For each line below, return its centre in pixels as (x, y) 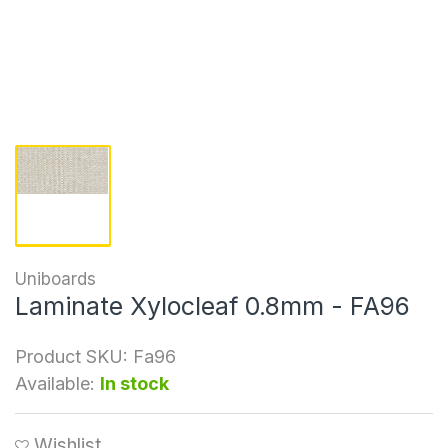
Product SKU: (71, 356)
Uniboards (55, 278)
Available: (55, 383)
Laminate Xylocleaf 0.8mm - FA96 (212, 305)
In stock (134, 383)
